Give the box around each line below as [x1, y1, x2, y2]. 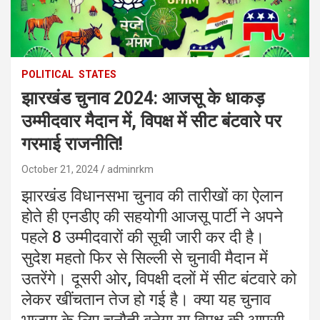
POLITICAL [21, 68, 74, 80]
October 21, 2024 [21, 163, 99, 175]
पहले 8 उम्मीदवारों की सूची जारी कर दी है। [21, 227, 265, 247]
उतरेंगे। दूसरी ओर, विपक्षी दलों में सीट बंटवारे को [21, 269, 296, 289]
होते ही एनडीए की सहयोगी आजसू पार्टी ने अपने [21, 206, 283, 226]
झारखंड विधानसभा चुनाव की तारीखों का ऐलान [21, 186, 283, 206]
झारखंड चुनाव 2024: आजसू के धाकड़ [21, 87, 264, 109]
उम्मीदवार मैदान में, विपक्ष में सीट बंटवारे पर [21, 110, 281, 131]
